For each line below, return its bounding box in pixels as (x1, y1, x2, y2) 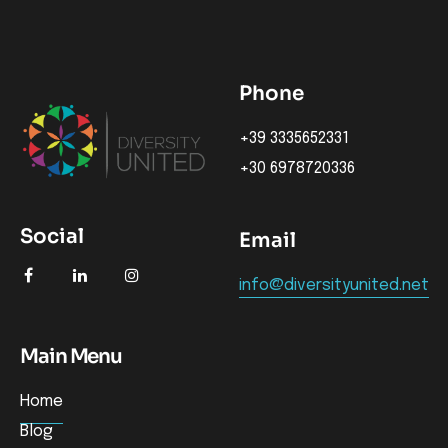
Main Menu (20, 344, 123, 370)
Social (20, 223, 84, 249)
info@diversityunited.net (239, 277, 429, 295)
